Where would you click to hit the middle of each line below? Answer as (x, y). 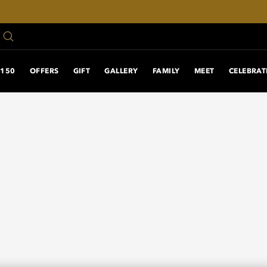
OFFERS (44, 71)
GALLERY (121, 71)
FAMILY (166, 71)
